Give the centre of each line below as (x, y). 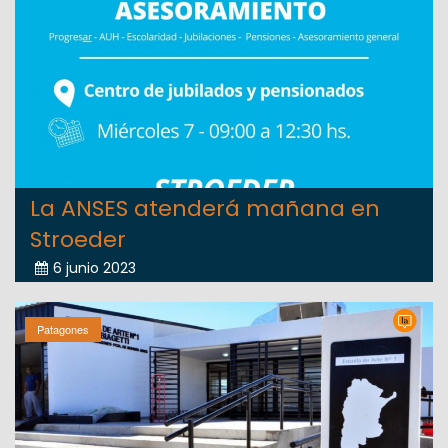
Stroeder (78, 240)
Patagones (63, 329)
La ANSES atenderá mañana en (205, 209)
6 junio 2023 (94, 268)
